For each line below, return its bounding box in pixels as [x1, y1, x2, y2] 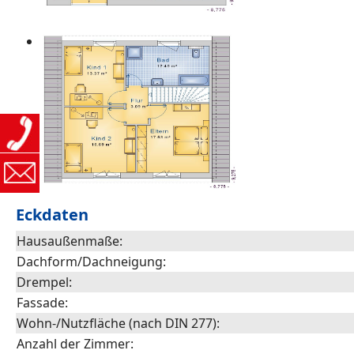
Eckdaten [16, 204, 88, 225]
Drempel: [17, 273, 72, 291]
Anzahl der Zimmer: [17, 335, 134, 352]
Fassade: [17, 294, 68, 311]
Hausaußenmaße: [17, 232, 122, 250]
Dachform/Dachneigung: [17, 253, 166, 270]
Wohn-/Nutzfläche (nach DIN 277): [17, 314, 220, 332]
